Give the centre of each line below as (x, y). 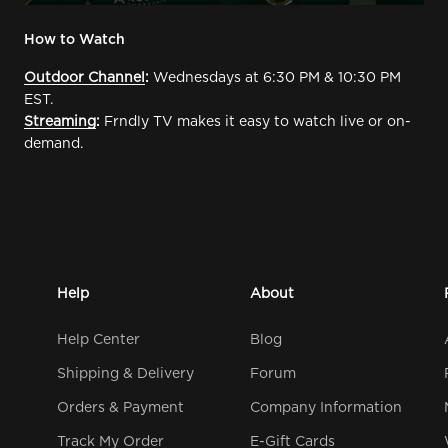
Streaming (60, 121)
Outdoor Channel (84, 77)
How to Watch (74, 39)
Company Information (326, 407)
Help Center (99, 339)
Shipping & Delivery (126, 373)
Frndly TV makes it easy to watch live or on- (255, 121)
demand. (53, 143)
